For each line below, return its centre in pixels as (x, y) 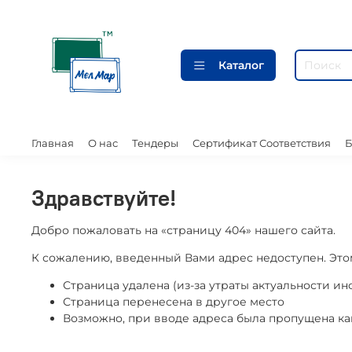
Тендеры (155, 143)
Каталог (241, 66)
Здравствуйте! (104, 198)
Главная (53, 143)
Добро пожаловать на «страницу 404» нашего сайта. (183, 231)
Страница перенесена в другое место (174, 302)
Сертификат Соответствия (262, 143)
